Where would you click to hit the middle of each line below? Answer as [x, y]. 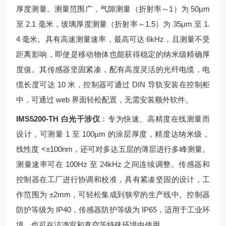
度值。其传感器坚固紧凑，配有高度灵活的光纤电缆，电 [113, 69]
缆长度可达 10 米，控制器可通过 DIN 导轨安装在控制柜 [113, 84]
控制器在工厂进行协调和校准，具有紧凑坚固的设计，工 [113, 179]
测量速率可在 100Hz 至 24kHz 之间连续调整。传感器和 [113, 164]
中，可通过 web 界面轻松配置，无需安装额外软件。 [104, 100]
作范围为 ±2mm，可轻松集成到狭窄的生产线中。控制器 [113, 194]
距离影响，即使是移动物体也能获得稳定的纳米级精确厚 [113, 54]
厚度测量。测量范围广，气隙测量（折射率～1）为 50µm [113, 9]
